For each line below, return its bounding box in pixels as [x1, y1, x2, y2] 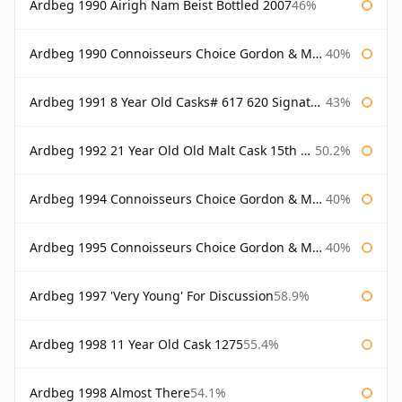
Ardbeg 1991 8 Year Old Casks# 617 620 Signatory [30, 93, 310, 111]
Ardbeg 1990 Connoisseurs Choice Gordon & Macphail [30, 45, 312, 63]
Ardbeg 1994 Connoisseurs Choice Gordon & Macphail [30, 190, 312, 208]
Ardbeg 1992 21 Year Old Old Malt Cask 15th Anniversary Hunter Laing [30, 142, 301, 160]
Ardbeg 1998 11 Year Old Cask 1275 [30, 336, 243, 354]
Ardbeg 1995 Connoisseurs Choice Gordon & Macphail [30, 239, 312, 257]
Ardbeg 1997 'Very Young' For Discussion [30, 287, 274, 305]
